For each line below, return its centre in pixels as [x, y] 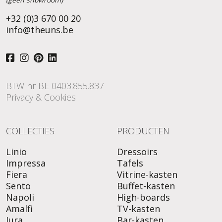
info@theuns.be [40, 30]
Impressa [26, 163]
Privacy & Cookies [41, 97]
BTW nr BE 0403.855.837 [55, 86]
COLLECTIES [30, 131]
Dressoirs [137, 152]
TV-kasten [139, 209]
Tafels [130, 163]
